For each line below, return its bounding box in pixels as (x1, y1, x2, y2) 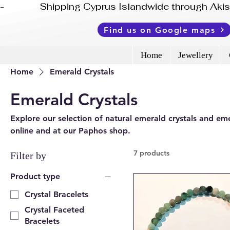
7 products (133, 148, 169, 158)
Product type (10, 171, 60, 181)
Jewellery (178, 50, 213, 60)
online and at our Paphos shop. (10, 125, 130, 136)
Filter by (10, 149, 46, 161)
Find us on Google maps (104, 25, 216, 35)
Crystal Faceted (25, 204, 84, 215)
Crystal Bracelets (25, 189, 88, 199)
